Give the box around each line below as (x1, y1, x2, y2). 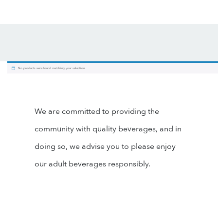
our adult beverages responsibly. (35, 158, 150, 169)
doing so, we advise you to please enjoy (35, 141, 176, 152)
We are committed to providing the (35, 106, 159, 117)
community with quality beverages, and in (35, 123, 182, 134)
